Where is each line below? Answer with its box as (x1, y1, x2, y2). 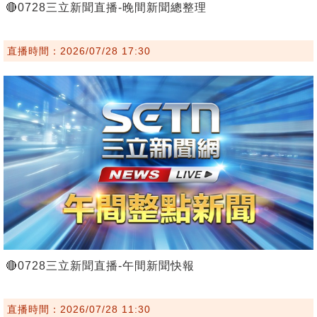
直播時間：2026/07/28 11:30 (7, 304, 151, 316)
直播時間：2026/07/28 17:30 (7, 45, 151, 57)
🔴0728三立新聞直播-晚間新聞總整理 (6, 1, 207, 14)
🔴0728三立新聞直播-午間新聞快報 (6, 260, 195, 272)
